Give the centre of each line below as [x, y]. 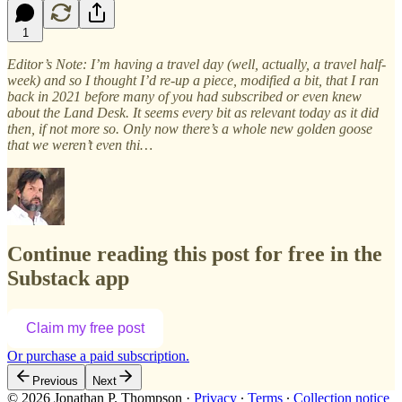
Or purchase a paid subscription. [98, 356]
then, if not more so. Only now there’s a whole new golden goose [190, 128]
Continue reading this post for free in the [195, 254]
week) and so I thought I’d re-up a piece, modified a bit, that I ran [193, 80]
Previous [55, 381]
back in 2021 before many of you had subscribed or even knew [184, 96]
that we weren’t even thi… [80, 144]
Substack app [68, 279]
